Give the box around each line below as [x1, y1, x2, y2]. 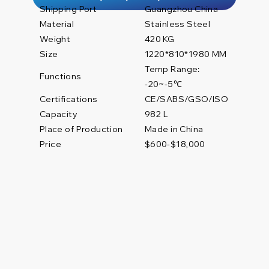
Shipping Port [39, 3, 97, 14]
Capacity [39, 108, 78, 119]
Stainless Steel [145, 18, 211, 29]
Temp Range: [145, 63, 200, 74]
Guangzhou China [145, 3, 219, 14]
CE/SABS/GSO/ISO [145, 93, 229, 104]
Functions [39, 71, 82, 82]
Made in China [145, 123, 204, 134]
